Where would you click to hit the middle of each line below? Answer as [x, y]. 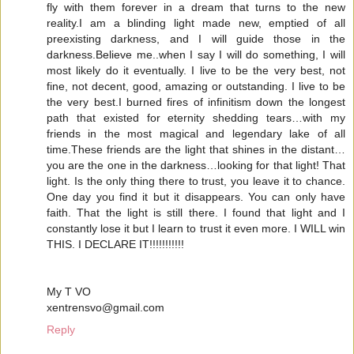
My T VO [69, 291]
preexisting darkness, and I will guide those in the [196, 38]
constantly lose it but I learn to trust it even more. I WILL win [196, 228]
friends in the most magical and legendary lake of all [196, 133]
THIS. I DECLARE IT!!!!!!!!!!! [115, 244]
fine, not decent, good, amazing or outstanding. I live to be [196, 86]
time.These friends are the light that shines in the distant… [196, 149]
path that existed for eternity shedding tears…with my [196, 117]
